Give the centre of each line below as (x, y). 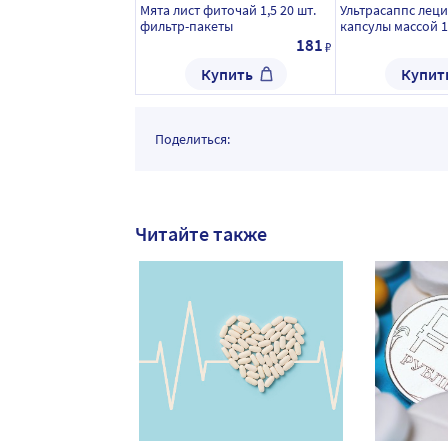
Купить (227, 74)
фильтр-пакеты (186, 26)
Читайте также (201, 234)
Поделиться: (192, 139)
